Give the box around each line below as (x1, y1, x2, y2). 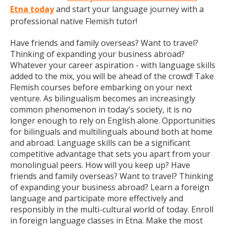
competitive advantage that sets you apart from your (10, 148, 210, 159)
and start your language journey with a (54, 4, 204, 15)
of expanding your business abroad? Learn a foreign (10, 182, 209, 193)
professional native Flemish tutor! (10, 16, 137, 27)
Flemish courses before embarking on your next (10, 82, 192, 93)
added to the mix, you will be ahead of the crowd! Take (10, 71, 214, 82)
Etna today (10, 4, 54, 15)
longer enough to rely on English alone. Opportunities (10, 115, 215, 126)
